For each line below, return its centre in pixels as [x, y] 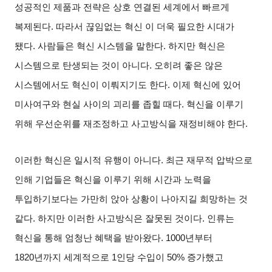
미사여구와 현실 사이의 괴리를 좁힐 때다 [98, 105]
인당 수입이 [141, 258]
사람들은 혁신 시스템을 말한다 [101, 46]
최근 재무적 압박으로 [209, 161]
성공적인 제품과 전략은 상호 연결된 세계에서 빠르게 [122, 8]
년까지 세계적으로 [72, 258]
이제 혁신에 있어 [207, 85]
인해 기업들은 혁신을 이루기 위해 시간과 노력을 [113, 180]
